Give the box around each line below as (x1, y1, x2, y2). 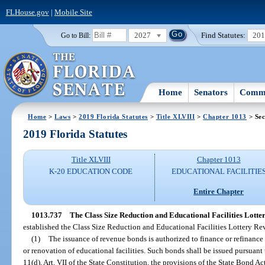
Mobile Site (54, 7, 92, 17)
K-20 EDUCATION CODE (49, 167, 133, 176)
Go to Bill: (60, 31, 91, 39)
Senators (194, 87, 228, 97)
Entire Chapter (193, 186, 244, 196)
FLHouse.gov (5, 7, 49, 17)
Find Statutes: (201, 30, 246, 40)
